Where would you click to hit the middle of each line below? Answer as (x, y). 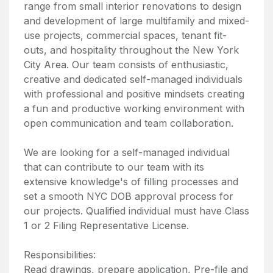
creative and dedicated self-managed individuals (133, 79)
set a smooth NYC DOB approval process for (129, 196)
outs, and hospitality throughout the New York (131, 50)
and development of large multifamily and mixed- (136, 21)
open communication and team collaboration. (129, 123)
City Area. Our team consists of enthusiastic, (126, 65)
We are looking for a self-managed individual (127, 152)
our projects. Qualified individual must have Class (136, 211)
